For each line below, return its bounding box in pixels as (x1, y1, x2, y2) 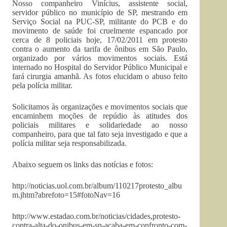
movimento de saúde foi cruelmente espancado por (12, 26, 188, 35)
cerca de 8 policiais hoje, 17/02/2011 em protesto (12, 35, 188, 44)
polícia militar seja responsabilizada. (12, 139, 127, 147)
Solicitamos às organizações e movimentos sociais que (12, 102, 188, 111)
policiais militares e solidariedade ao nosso (12, 121, 188, 129)
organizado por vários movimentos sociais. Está (12, 54, 188, 62)
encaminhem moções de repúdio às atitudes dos (12, 111, 188, 120)
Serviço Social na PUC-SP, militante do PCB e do (12, 17, 188, 26)
